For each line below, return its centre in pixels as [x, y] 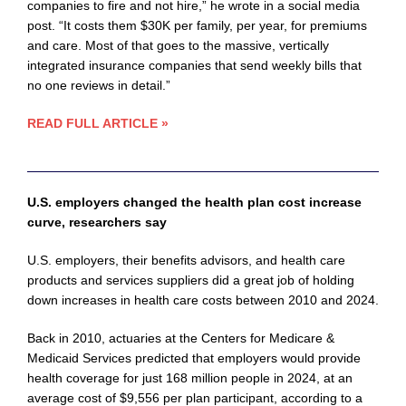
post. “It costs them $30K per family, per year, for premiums [197, 26]
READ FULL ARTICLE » [98, 124]
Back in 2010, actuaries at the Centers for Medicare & [181, 338]
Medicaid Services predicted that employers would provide [194, 358]
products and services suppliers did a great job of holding [191, 280]
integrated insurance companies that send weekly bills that [194, 66]
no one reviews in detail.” [99, 86]
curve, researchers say [97, 222]
